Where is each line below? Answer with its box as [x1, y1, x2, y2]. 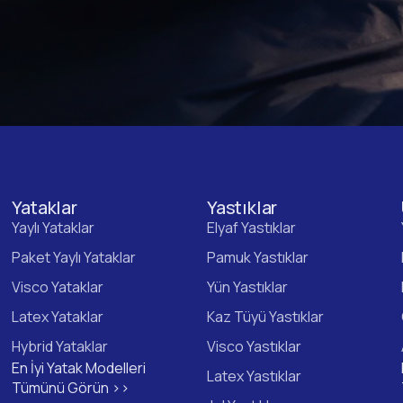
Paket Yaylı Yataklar [12, 246, 137, 267]
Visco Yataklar [12, 276, 104, 297]
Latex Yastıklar [206, 365, 301, 386]
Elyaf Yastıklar [206, 217, 296, 237]
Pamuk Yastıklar [206, 246, 309, 267]
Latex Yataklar [12, 306, 104, 327]
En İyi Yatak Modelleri [12, 357, 147, 378]
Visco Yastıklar [206, 336, 301, 356]
